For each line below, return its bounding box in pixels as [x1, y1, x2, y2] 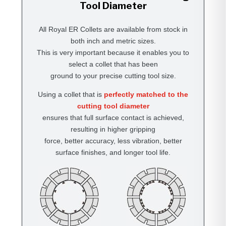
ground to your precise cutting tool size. [50, 71, 176, 80]
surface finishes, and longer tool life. [55, 148, 171, 156]
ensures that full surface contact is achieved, [42, 113, 184, 122]
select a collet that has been [68, 60, 158, 68]
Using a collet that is [38, 90, 104, 98]
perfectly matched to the [104, 90, 188, 98]
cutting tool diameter [77, 101, 149, 110]
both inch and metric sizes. [70, 36, 156, 45]
